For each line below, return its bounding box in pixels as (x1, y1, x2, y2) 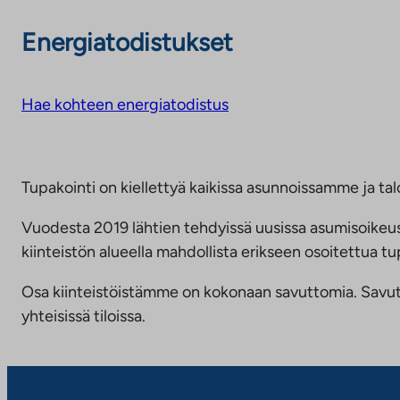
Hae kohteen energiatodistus (21, 94, 229, 114)
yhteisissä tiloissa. (21, 305, 146, 326)
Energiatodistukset (21, 26, 233, 57)
